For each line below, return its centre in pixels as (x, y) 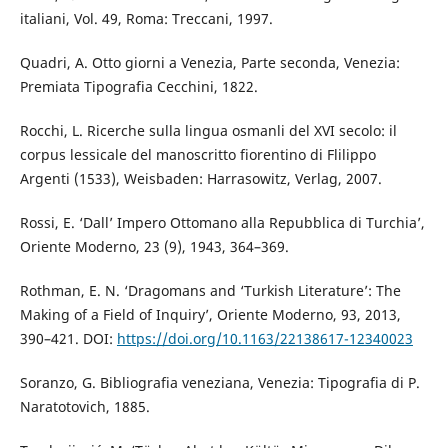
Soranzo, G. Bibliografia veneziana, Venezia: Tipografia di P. (219, 382)
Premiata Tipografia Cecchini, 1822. (138, 86)
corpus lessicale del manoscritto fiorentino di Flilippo (197, 154)
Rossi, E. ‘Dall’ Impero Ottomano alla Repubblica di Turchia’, (222, 222)
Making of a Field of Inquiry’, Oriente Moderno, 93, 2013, (210, 314)
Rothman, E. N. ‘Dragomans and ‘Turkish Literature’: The (210, 290)
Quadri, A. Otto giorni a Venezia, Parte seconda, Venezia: (209, 62)
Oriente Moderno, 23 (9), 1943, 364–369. (154, 246)
